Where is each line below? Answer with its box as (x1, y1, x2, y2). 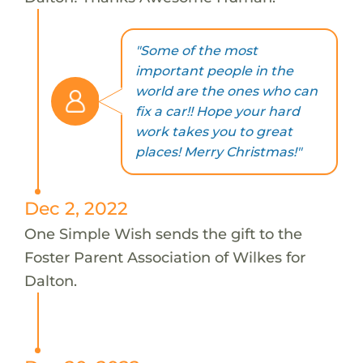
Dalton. (23, 271, 77, 290)
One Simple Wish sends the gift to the (23, 224, 302, 243)
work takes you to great (135, 124, 293, 140)
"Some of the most (135, 43, 258, 59)
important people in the (135, 63, 293, 79)
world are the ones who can (135, 83, 318, 100)
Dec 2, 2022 (23, 197, 128, 219)
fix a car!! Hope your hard (135, 104, 300, 120)
